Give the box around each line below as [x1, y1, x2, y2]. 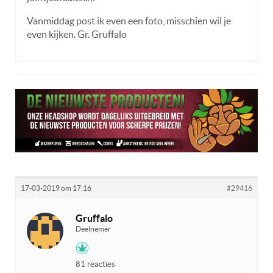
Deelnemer [76, 224, 111, 233]
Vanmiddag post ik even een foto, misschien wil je [27, 15, 231, 26]
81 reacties [76, 259, 115, 269]
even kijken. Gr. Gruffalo [27, 28, 127, 40]
